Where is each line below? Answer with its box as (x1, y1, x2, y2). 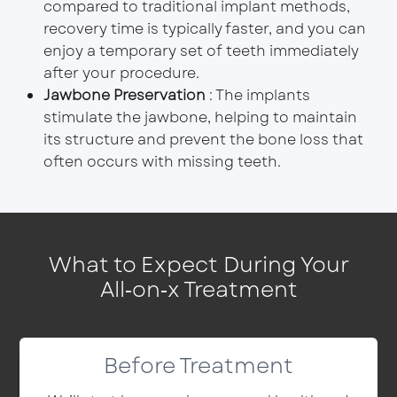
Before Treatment (104, 349, 293, 381)
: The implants (205, 84, 310, 105)
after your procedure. (43, 62, 199, 83)
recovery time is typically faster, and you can (43, 18, 366, 39)
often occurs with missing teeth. (43, 151, 281, 172)
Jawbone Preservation (43, 84, 206, 105)
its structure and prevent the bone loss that (43, 128, 363, 150)
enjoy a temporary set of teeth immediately (43, 40, 359, 61)
